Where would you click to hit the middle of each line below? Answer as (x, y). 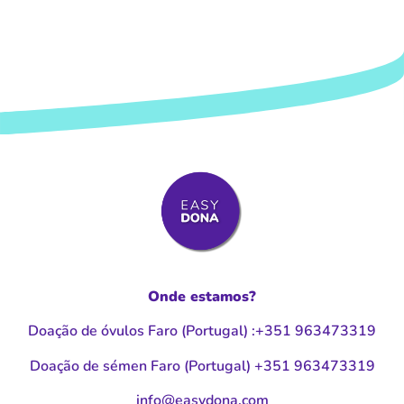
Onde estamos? (202, 296)
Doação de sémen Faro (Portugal (138, 366)
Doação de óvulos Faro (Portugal (136, 331)
